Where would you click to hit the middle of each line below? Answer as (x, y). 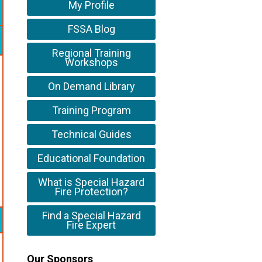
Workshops (91, 63)
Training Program (91, 111)
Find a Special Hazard (91, 216)
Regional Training (91, 53)
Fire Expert (91, 225)
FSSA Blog (91, 29)
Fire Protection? (91, 192)
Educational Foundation (91, 158)
